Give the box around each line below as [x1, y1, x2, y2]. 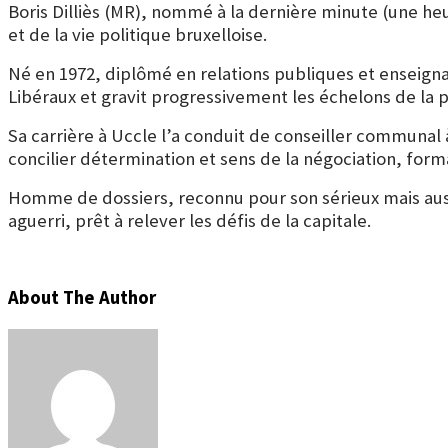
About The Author [8, 286, 156, 310]
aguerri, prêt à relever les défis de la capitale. [8, 208, 371, 232]
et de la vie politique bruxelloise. [8, 22, 267, 46]
